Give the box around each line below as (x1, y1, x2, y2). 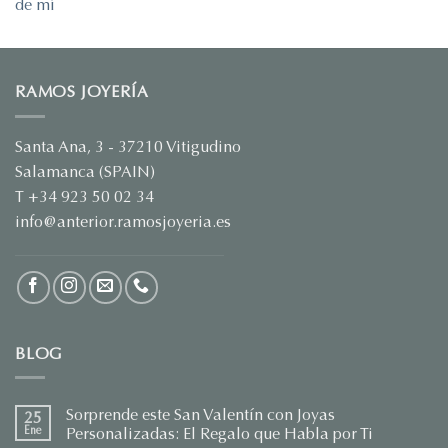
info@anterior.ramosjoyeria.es (15, 211, 231, 231)
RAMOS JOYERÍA (15, 82, 149, 102)
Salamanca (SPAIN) (15, 161, 155, 181)
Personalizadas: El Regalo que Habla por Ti (66, 424, 373, 444)
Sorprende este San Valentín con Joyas (66, 405, 335, 425)
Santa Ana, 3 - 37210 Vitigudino (15, 136, 241, 156)
